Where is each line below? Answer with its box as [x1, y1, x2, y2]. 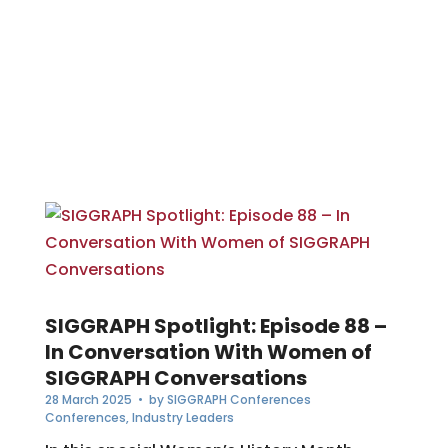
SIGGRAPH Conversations [44, 364, 307, 393]
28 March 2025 [44, 391, 132, 409]
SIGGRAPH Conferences [166, 391, 311, 409]
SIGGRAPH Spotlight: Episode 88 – [44, 312, 387, 341]
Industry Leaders [131, 409, 234, 427]
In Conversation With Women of [44, 338, 372, 367]
